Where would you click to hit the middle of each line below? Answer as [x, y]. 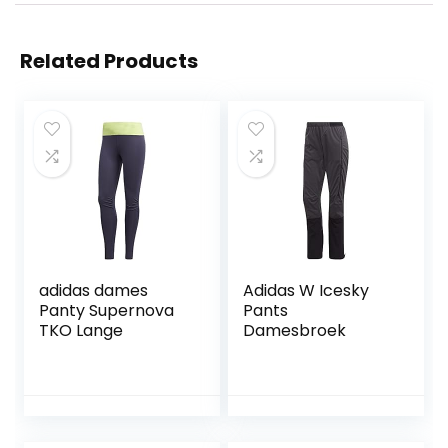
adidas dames [94, 291]
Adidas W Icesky [306, 291]
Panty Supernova [107, 311]
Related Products [109, 61]
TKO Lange [81, 331]
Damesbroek [295, 331]
